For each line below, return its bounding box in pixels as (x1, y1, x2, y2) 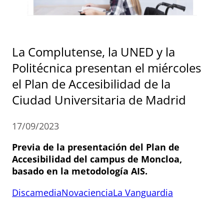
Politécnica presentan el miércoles (12, 59, 201, 76)
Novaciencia (61, 186, 113, 198)
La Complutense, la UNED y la (12, 43, 175, 60)
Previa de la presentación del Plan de (12, 140, 179, 153)
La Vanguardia (113, 186, 173, 198)
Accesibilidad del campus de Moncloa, (12, 152, 182, 165)
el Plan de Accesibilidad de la (12, 75, 170, 92)
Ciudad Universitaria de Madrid (12, 91, 186, 108)
